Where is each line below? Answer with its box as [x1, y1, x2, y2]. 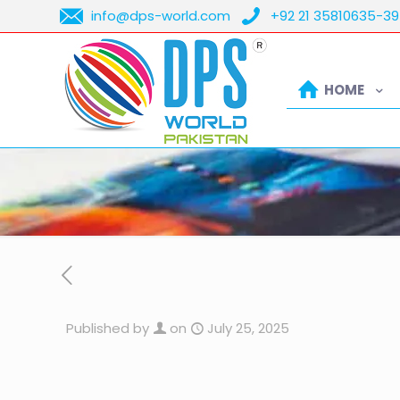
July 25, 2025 [207, 319, 289, 337]
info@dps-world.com [91, 6, 230, 25]
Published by [66, 319, 149, 337]
